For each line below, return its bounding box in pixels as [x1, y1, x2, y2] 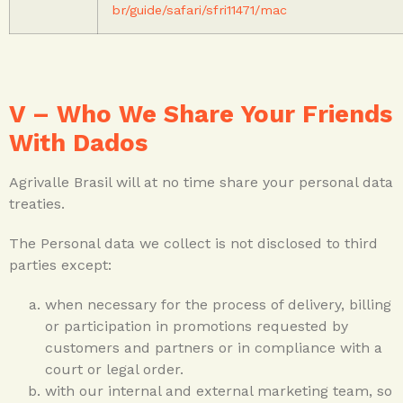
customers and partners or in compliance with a [45, 338, 382, 356]
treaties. [9, 194, 65, 212]
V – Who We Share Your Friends [9, 99, 392, 129]
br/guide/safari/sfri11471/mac [112, 2, 287, 17]
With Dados [9, 128, 148, 157]
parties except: [9, 255, 112, 273]
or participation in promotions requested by [45, 317, 348, 335]
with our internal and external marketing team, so [45, 381, 392, 399]
